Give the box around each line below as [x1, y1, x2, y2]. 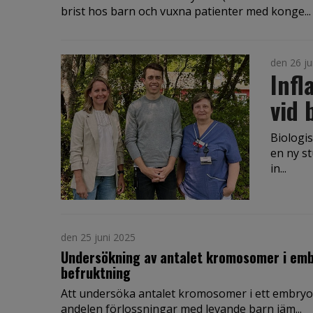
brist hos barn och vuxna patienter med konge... [61, 3, 311, 20]
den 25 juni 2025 [61, 230, 136, 244]
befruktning [61, 261, 131, 283]
